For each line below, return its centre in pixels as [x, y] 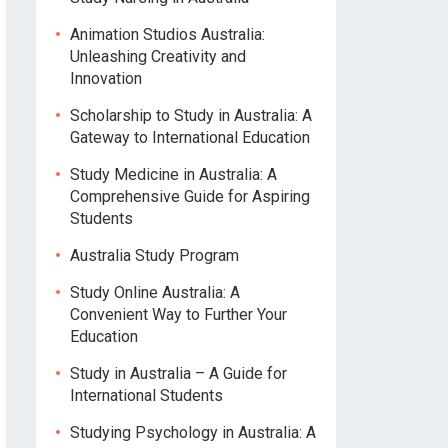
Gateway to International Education [190, 137]
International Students [146, 395]
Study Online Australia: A [155, 292]
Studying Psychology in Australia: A [193, 432]
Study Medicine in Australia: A [173, 174]
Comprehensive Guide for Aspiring [190, 196]
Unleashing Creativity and [158, 56]
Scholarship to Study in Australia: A [191, 115]
